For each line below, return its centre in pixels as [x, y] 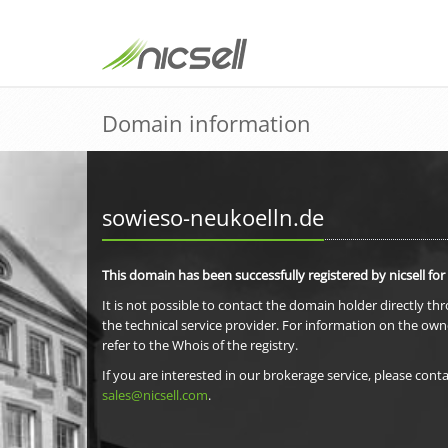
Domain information [206, 123]
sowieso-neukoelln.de [213, 217]
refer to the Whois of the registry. [200, 345]
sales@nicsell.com [155, 395]
